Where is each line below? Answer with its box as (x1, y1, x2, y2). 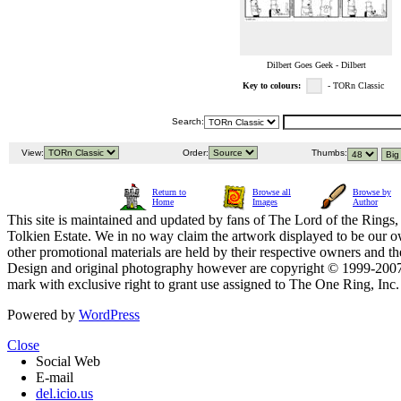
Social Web (36, 354, 100, 370)
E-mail (36, 370, 73, 386)
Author (353, 197, 378, 208)
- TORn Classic (328, 81, 389, 91)
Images (252, 197, 277, 208)
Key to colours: (243, 81, 301, 91)
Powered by (7, 307, 79, 323)
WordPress (79, 307, 140, 323)
